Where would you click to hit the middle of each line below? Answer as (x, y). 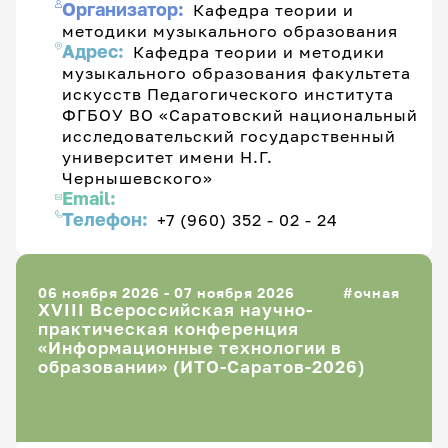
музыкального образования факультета (236, 72)
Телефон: (107, 219)
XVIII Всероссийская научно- (175, 310)
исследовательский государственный (229, 135)
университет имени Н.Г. (168, 156)
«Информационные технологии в (190, 348)
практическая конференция (168, 329)
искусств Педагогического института (228, 93)
